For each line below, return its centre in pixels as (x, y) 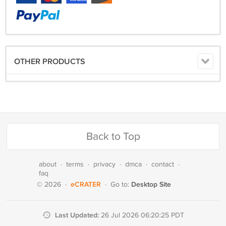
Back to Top (113, 136)
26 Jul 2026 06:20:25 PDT (142, 215)
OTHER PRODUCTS (50, 62)
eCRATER (86, 184)
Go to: (121, 185)
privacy (104, 164)
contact (163, 164)
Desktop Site (151, 184)
